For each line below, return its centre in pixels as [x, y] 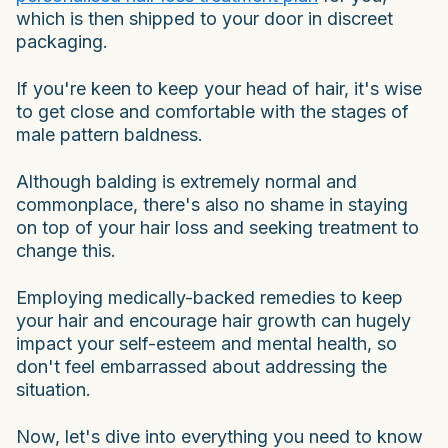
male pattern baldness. [109, 134]
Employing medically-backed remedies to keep [209, 297]
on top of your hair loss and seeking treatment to [217, 227]
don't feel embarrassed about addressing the [201, 366]
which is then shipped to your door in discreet [204, 18]
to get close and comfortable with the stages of [212, 111]
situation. [53, 389]
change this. [66, 250]
